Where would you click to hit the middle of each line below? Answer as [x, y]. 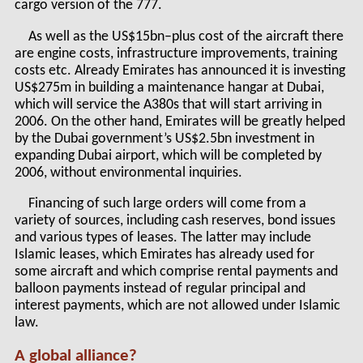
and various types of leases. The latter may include [162, 238]
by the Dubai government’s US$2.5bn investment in [164, 139]
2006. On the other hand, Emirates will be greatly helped [179, 122]
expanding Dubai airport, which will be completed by [168, 156]
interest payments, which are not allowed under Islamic [177, 306]
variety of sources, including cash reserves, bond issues [175, 221]
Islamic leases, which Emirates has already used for [164, 255]
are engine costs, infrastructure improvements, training [175, 53]
